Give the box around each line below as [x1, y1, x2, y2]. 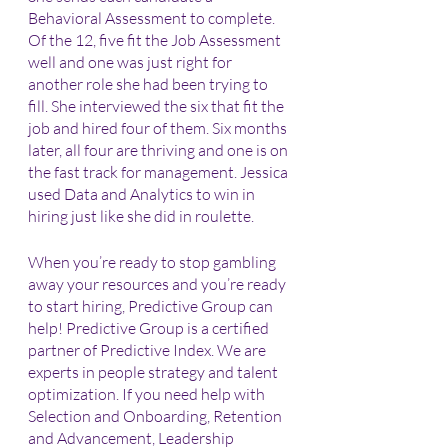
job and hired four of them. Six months [28, 118, 290, 138]
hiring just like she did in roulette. [28, 206, 254, 226]
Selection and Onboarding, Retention [28, 406, 285, 426]
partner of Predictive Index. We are [28, 340, 269, 360]
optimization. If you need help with [28, 384, 268, 404]
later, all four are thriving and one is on [28, 140, 291, 160]
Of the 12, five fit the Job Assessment [28, 30, 284, 50]
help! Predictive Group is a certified [28, 318, 272, 338]
